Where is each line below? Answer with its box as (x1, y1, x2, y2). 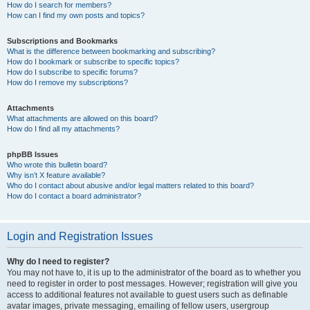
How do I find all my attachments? (7, 125, 120, 133)
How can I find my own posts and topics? (7, 11, 145, 19)
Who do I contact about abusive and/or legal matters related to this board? (7, 181, 254, 190)
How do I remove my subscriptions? (7, 78, 128, 86)
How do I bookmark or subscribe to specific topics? (7, 57, 179, 66)
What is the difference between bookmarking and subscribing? (7, 47, 215, 55)
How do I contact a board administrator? (7, 192, 141, 200)
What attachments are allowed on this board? (7, 114, 158, 122)
